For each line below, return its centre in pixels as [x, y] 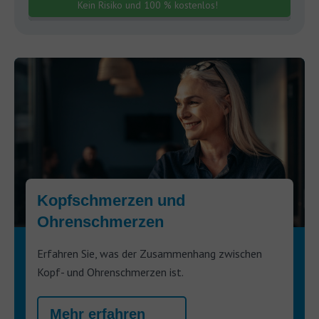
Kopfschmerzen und [111, 200]
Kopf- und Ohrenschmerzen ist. [110, 272]
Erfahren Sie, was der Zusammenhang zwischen [150, 253]
